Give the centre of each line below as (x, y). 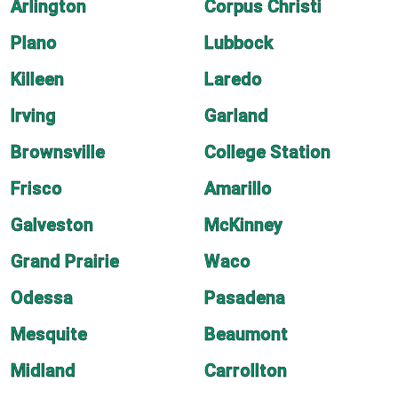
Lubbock (239, 43)
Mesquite (49, 334)
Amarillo (238, 188)
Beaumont (246, 334)
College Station (267, 152)
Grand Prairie (65, 261)
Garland (236, 115)
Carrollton (246, 370)
